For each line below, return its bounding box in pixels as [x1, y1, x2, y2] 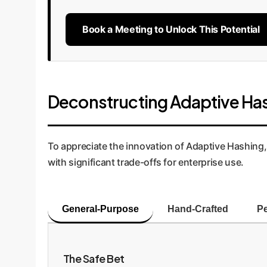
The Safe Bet [63, 252, 125, 266]
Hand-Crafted [167, 204, 228, 215]
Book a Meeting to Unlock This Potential [82, 23, 260, 36]
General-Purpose [62, 204, 139, 215]
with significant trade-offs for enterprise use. [48, 156, 244, 169]
